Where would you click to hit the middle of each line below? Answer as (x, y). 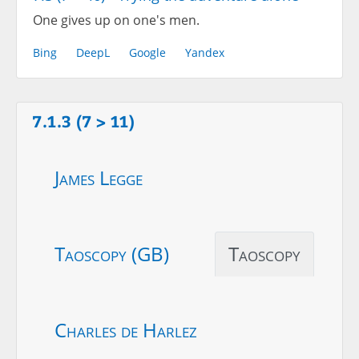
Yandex (205, 52)
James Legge (99, 177)
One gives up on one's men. (116, 20)
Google (147, 52)
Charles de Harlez (126, 329)
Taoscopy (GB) (112, 253)
